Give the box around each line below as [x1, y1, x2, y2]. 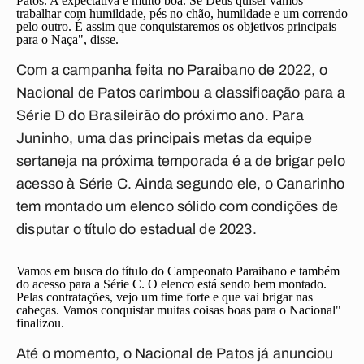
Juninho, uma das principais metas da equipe [16, 130, 312, 146]
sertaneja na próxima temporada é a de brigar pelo [16, 153, 345, 169]
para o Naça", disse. [16, 32, 119, 46]
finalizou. [16, 316, 64, 330]
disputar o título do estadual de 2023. [16, 221, 257, 237]
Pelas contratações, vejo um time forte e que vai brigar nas [16, 290, 313, 304]
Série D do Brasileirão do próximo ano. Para [16, 107, 304, 123]
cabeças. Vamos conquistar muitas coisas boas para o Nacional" [16, 303, 341, 317]
